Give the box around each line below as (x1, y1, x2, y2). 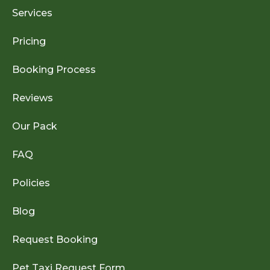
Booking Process (12, 64, 96, 76)
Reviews (12, 92, 53, 104)
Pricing (12, 36, 46, 48)
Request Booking (12, 234, 98, 246)
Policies (12, 177, 50, 189)
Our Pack (12, 121, 57, 133)
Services (12, 7, 52, 19)
